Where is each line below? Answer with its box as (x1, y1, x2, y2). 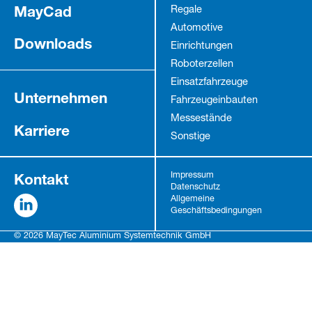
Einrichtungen (170, 41, 233, 52)
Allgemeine (170, 195, 214, 205)
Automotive (170, 23, 223, 33)
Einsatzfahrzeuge (170, 77, 248, 88)
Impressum (170, 171, 214, 181)
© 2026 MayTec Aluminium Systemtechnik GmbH (13, 231, 211, 241)
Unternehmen (13, 88, 107, 107)
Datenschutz (170, 183, 220, 193)
